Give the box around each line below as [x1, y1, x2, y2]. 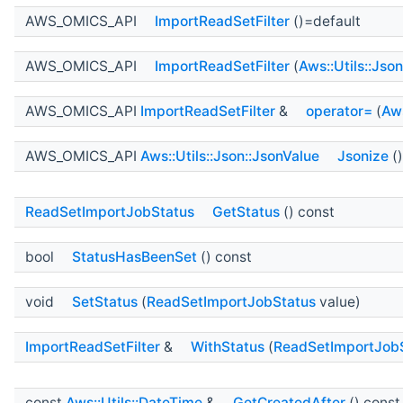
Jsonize [337, 147, 389, 165]
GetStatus [212, 202, 280, 220]
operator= [306, 102, 372, 120]
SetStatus [72, 292, 138, 310]
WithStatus [191, 337, 264, 355]
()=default [290, 12, 361, 30]
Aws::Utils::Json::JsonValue [140, 147, 319, 165]
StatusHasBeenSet [72, 247, 197, 265]
